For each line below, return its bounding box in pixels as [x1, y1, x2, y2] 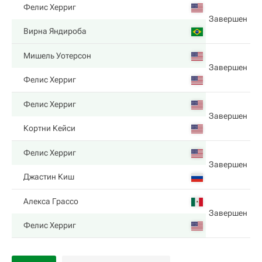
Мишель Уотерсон [23, 51, 91, 60]
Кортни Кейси [23, 123, 75, 133]
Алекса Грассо [23, 196, 78, 206]
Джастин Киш [23, 172, 74, 181]
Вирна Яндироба [23, 26, 87, 36]
